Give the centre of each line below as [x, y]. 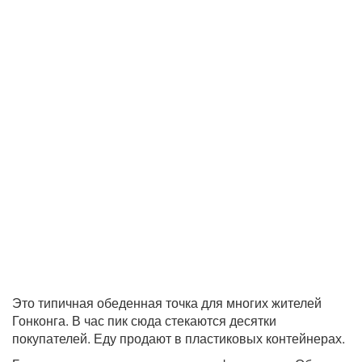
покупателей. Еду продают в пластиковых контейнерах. [179, 338]
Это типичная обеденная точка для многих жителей [167, 302]
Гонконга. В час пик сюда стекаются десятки [144, 320]
